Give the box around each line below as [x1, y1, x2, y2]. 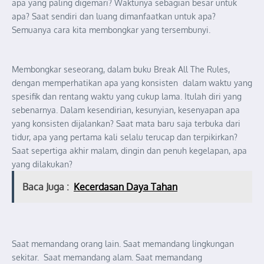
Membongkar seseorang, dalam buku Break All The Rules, [12, 64, 230, 74]
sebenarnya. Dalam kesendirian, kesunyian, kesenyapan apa [12, 104, 240, 115]
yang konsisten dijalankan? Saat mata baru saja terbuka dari [12, 118, 240, 128]
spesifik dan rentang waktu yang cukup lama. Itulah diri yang [12, 91, 242, 101]
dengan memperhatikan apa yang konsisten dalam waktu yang [12, 77, 252, 88]
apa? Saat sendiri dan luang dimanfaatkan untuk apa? [12, 11, 216, 21]
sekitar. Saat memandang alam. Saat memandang [12, 252, 202, 262]
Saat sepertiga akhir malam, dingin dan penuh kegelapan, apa [12, 145, 247, 156]
